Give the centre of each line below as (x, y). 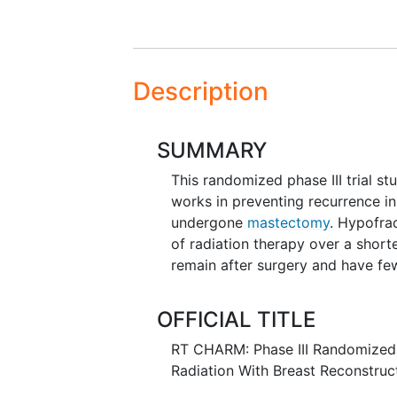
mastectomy (289, 222)
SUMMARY (212, 150)
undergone (210, 222)
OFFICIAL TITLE (237, 319)
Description (201, 91)
